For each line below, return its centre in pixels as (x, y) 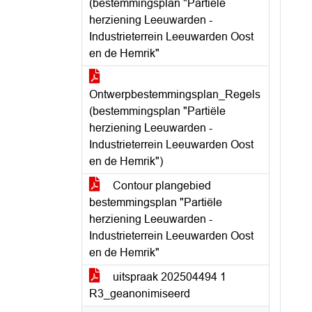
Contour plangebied (161, 186)
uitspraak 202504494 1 (168, 277)
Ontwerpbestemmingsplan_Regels (175, 94)
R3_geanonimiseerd (140, 294)
